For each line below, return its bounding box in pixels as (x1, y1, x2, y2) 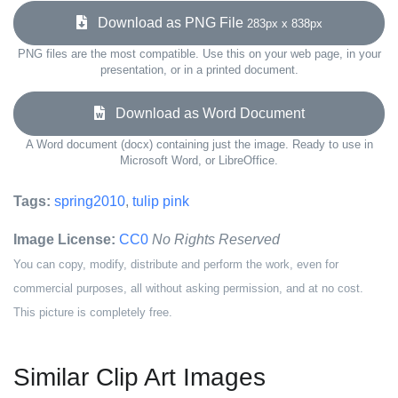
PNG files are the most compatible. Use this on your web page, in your (17, 47, 381, 60)
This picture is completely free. (13, 306, 172, 319)
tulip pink (132, 194, 189, 209)
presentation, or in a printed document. (99, 63, 298, 76)
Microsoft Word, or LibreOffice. (120, 154, 278, 167)
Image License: (13, 232, 115, 247)
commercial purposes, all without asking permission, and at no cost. (13, 282, 363, 295)
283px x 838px (246, 17, 322, 30)
